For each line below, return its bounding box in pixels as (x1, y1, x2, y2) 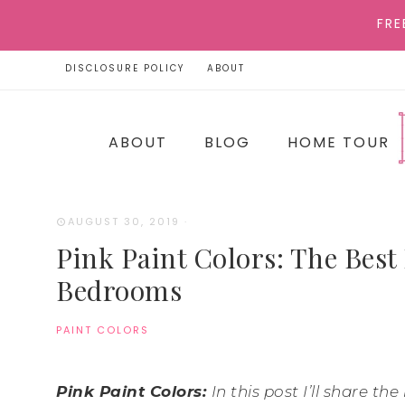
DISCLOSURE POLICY (65, 61, 184, 75)
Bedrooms (56, 271, 182, 308)
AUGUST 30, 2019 (68, 214, 180, 229)
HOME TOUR (287, 132, 390, 153)
